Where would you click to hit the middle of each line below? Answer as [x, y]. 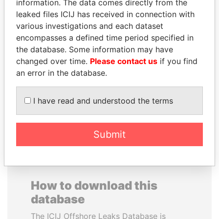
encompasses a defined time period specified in [105, 37]
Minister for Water [59, 67]
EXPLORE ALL [109, 111]
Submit [109, 134]
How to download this [94, 186]
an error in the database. [62, 73]
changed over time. [53, 61]
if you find [177, 61]
